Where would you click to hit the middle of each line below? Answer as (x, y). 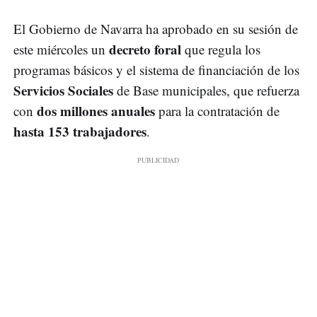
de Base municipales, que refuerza (208, 91)
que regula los (223, 50)
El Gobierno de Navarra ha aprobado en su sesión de (156, 29)
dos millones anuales (96, 111)
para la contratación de (217, 111)
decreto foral (147, 50)
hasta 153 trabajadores (80, 132)
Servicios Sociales (65, 91)
